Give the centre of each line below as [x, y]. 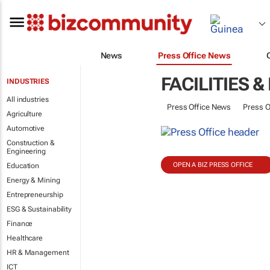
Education [23, 166]
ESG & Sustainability [39, 209]
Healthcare [25, 238]
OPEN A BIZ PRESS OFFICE [212, 165]
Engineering [26, 151]
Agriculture [24, 114]
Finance [20, 224]
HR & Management [38, 253]
